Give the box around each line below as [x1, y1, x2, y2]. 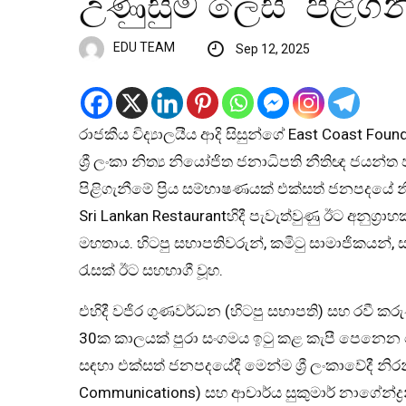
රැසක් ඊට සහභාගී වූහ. [79, 260, 223, 279]
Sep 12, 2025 [235, 41, 310, 56]
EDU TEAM [113, 40, 175, 55]
